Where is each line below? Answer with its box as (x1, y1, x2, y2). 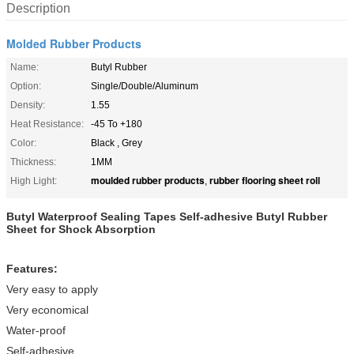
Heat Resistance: (10, 118, 84, 130)
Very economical (6, 303, 88, 316)
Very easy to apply (6, 282, 98, 296)
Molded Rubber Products (6, 35, 141, 51)
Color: (10, 137, 36, 149)
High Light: (10, 175, 57, 186)
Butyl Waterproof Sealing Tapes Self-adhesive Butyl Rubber (6, 209, 327, 223)
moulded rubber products (91, 172, 205, 187)
